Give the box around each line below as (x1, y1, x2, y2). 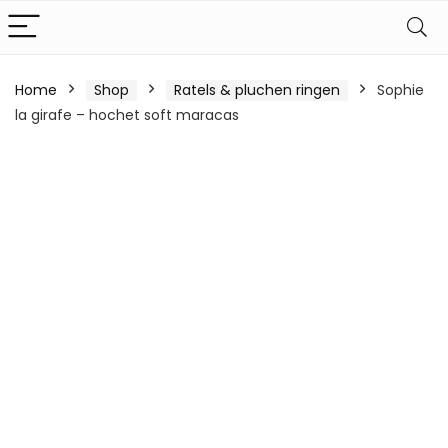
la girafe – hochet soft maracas (15, 105, 239, 125)
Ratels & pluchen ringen (174, 80, 340, 100)
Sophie (377, 80, 424, 100)
